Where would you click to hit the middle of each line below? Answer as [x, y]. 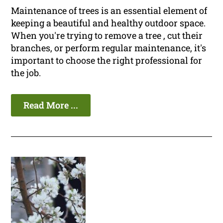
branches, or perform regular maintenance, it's [109, 48]
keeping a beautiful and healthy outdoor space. [109, 23]
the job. [26, 73]
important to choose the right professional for [107, 60]
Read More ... [51, 105]
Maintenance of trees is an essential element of [109, 11]
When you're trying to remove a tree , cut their [107, 36]
